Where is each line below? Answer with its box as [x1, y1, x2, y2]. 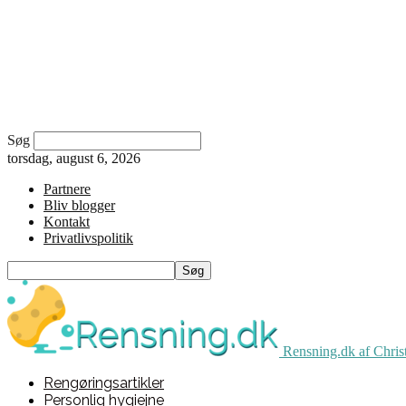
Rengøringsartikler [43, 374, 164, 391]
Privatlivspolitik [43, 230, 133, 246]
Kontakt [43, 214, 90, 229]
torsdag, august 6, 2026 [7, 150, 140, 166]
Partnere [43, 181, 91, 197]
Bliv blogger [43, 198, 115, 213]
